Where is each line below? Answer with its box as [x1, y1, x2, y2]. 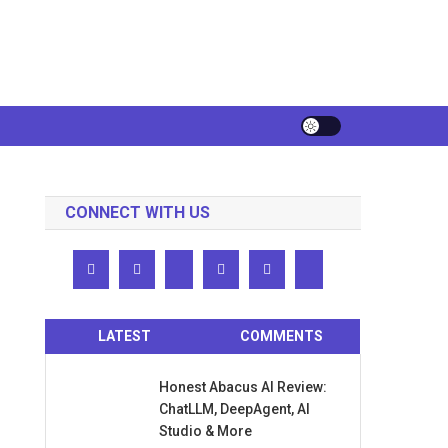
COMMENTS [239, 327, 323, 344]
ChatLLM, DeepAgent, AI [159, 400, 311, 417]
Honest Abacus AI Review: [159, 378, 328, 395]
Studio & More [159, 422, 253, 439]
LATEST [97, 327, 151, 344]
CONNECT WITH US [65, 202, 211, 222]
